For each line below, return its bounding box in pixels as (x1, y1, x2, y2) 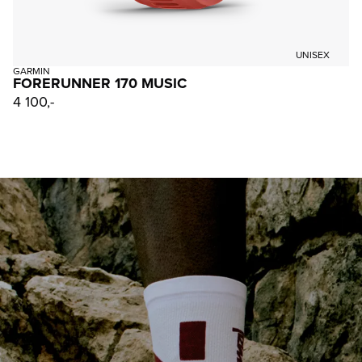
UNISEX (296, 48, 330, 63)
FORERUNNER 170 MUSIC (13, 73, 187, 95)
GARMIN (13, 64, 50, 79)
